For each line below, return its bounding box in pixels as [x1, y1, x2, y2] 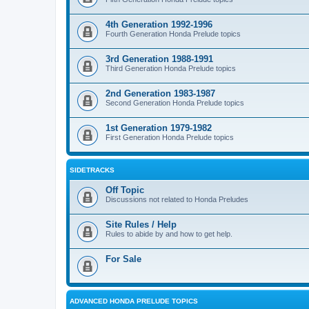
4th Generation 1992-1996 [106, 19, 212, 30]
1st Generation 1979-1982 [106, 123, 212, 133]
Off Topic [106, 185, 144, 195]
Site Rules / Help [106, 219, 177, 230]
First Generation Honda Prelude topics [106, 133, 234, 141]
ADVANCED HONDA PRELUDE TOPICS [70, 297, 198, 305]
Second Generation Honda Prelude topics [106, 99, 244, 107]
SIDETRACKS [70, 166, 114, 174]
